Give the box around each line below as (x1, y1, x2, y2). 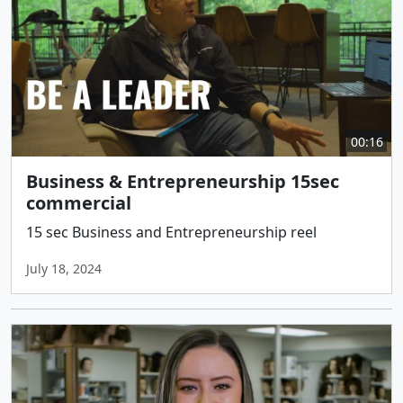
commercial (26, 191, 131, 216)
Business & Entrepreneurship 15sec (26, 169, 339, 194)
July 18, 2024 (26, 260, 102, 278)
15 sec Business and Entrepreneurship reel (26, 222, 317, 243)
